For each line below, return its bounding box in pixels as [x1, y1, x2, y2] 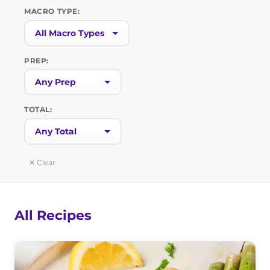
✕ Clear [29, 158, 55, 168]
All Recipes [14, 207, 92, 224]
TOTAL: [24, 105, 52, 115]
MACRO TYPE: [24, 6, 80, 16]
